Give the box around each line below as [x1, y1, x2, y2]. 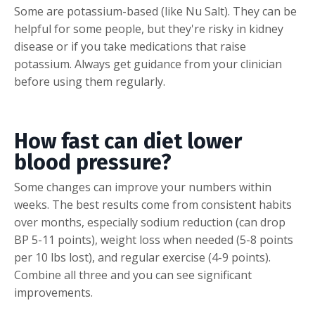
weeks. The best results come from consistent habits [14, 196, 292, 212]
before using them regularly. [14, 73, 165, 89]
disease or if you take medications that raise [14, 38, 246, 54]
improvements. [14, 284, 93, 300]
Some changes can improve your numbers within [14, 179, 271, 195]
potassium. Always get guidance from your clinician [14, 56, 282, 72]
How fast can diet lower [14, 128, 242, 154]
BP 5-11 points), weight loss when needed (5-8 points [14, 231, 293, 247]
